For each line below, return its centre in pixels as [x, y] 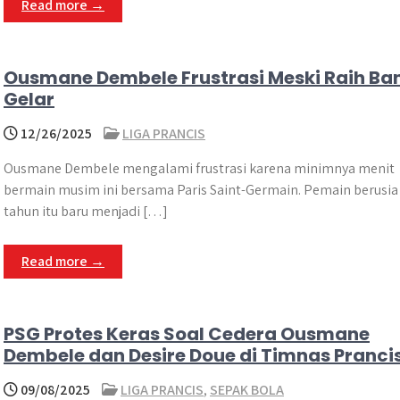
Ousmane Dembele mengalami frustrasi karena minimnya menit [199, 168]
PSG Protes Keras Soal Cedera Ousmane [187, 334]
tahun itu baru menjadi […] [86, 211]
